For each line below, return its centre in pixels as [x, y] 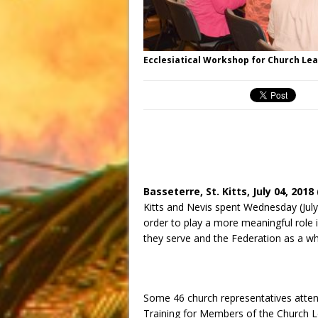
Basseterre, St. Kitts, [198, 191]
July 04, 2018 [283, 191]
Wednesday [270, 207]
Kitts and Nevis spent [193, 207]
